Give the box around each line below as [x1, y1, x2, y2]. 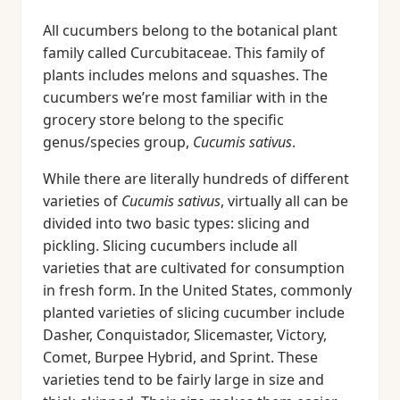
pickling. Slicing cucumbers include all [43, 236, 297, 255]
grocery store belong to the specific [43, 110, 284, 129]
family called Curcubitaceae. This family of [43, 43, 325, 62]
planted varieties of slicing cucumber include [43, 303, 345, 322]
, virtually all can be [221, 191, 348, 211]
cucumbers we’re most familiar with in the [43, 87, 328, 107]
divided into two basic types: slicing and [43, 213, 310, 233]
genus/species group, [43, 132, 193, 152]
